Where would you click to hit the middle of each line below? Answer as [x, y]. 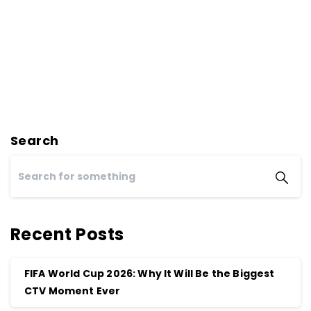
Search [35, 141]
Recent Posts [67, 235]
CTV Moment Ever [73, 291]
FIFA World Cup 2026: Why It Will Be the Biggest [150, 274]
